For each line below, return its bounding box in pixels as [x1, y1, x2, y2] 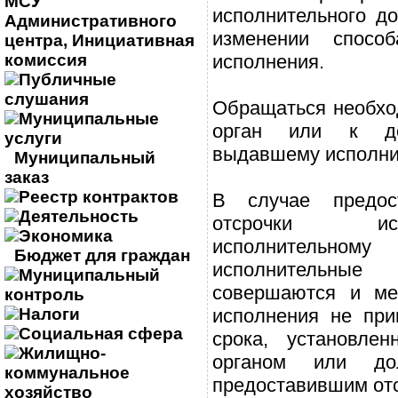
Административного [4, 12, 177, 30]
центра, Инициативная [4, 31, 195, 50]
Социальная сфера [19, 324, 183, 343]
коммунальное [4, 363, 130, 382]
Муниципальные [19, 109, 159, 128]
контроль [4, 285, 84, 304]
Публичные [19, 70, 116, 89]
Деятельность [19, 207, 139, 226]
